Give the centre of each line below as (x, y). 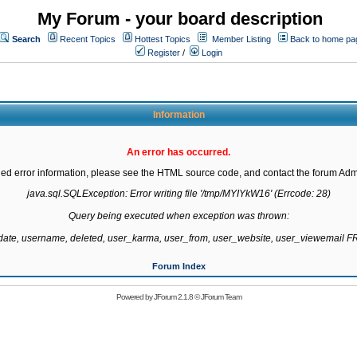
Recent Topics (88, 39)
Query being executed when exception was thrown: (178, 216)
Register (163, 53)
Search (26, 39)
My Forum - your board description (180, 19)
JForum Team (221, 297)
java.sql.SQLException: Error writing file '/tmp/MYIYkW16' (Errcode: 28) (178, 194)
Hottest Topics (163, 39)
